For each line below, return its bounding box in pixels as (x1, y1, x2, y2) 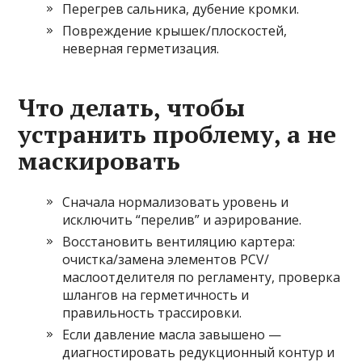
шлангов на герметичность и (62, 286, 250, 305)
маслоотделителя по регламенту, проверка (62, 268, 341, 287)
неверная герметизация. (62, 40, 220, 58)
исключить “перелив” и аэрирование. (62, 211, 302, 229)
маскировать (18, 145, 181, 178)
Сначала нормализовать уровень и (62, 193, 289, 212)
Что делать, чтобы (18, 91, 246, 124)
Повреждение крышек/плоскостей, (62, 22, 288, 40)
